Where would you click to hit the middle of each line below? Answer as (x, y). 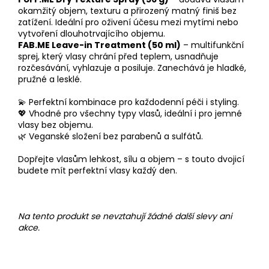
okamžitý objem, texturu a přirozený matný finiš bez (127, 11)
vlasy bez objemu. (56, 125)
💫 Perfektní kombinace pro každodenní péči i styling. (128, 102)
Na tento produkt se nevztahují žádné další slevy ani (125, 216)
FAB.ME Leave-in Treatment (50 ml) (99, 45)
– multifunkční (212, 45)
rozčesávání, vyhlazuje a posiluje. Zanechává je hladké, (132, 68)
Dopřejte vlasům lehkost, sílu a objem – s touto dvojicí (131, 159)
